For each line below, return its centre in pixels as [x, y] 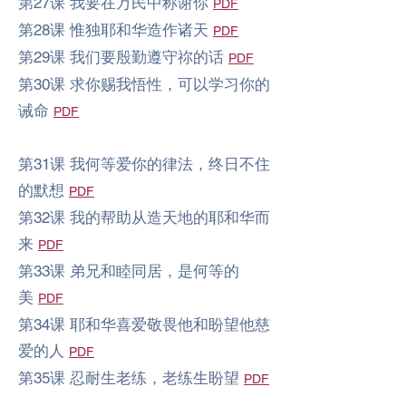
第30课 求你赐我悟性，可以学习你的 [144, 84]
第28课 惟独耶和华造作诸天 [116, 30]
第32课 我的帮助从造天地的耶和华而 [144, 217]
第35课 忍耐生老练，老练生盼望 [131, 378]
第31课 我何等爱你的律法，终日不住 [144, 164]
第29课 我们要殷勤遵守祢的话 [123, 57]
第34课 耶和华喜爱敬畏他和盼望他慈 [144, 324]
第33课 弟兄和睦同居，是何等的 [129, 271]
